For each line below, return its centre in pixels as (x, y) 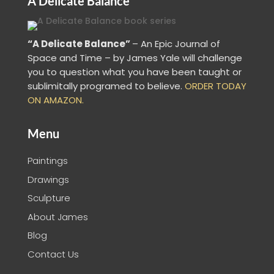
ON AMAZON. (55, 100)
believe (164, 86)
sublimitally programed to (86, 86)
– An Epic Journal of (176, 44)
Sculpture (49, 198)
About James (57, 217)
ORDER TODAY (215, 86)
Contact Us (53, 254)
